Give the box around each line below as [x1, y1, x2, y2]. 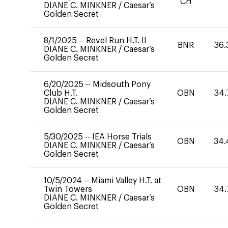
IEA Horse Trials [92, 133, 152, 141]
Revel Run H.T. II [86, 37, 147, 45]
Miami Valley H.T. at [91, 177, 161, 185]
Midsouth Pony [93, 80, 151, 89]
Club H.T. [44, 89, 77, 97]
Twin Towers [44, 185, 92, 193]
